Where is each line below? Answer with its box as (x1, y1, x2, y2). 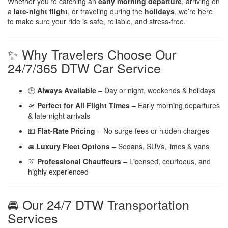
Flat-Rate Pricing (37, 125, 95, 136)
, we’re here (175, 6, 213, 16)
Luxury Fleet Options (36, 140, 110, 151)
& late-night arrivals (28, 110, 90, 121)
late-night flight (14, 6, 68, 16)
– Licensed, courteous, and (121, 156, 211, 166)
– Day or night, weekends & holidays (96, 84, 215, 95)
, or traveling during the (68, 6, 145, 16)
